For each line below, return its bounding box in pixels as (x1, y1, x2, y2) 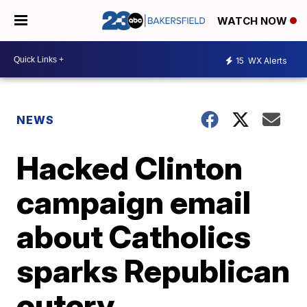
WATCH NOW (217, 14, 290, 28)
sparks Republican (16, 251, 291, 290)
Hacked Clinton (16, 149, 243, 187)
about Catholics (16, 217, 251, 256)
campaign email (16, 183, 251, 221)
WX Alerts (246, 55, 287, 66)
